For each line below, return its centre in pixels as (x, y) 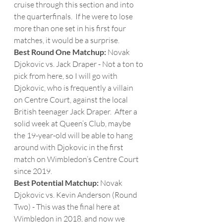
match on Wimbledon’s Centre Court (77, 159)
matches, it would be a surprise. (67, 40)
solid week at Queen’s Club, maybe (73, 123)
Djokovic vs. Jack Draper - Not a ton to (79, 64)
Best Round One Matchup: (61, 52)
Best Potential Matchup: (56, 183)
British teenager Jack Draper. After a (76, 111)
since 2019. (33, 171)
